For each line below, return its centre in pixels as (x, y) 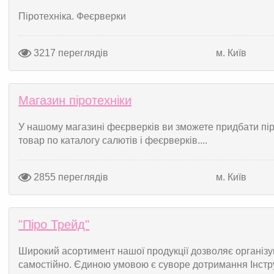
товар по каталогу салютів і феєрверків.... (113, 140)
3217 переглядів (70, 53)
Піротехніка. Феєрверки (72, 16)
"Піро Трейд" (54, 224)
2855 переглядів (70, 177)
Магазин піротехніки (75, 100)
